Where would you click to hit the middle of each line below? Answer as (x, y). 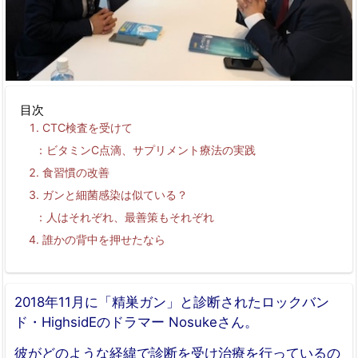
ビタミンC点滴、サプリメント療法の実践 (151, 149)
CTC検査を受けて (87, 127)
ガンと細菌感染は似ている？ (115, 194)
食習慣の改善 (76, 172)
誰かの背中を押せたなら (103, 239)
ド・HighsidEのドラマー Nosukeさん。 (136, 322)
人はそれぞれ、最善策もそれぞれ (130, 217)
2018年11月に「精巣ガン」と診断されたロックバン (171, 302)
